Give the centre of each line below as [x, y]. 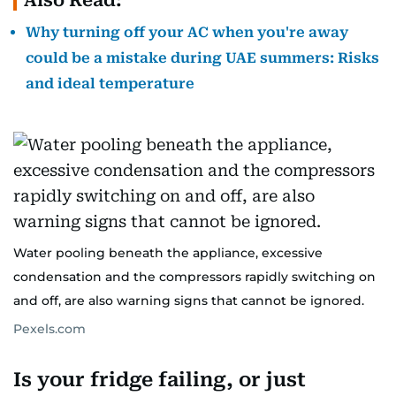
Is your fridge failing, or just [160, 380]
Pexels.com [49, 329]
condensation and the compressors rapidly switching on [194, 277]
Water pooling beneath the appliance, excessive [168, 253]
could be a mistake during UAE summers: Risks [202, 58]
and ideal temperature [110, 84]
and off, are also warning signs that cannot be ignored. [189, 301]
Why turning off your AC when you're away [187, 32]
